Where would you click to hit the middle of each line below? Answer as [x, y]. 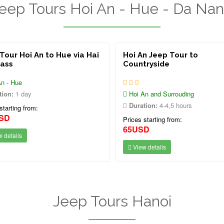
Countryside [146, 64]
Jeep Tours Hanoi [112, 201]
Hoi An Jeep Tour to [160, 55]
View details [149, 147]
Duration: [143, 105]
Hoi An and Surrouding [160, 94]
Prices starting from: [152, 119]
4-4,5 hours [175, 105]
